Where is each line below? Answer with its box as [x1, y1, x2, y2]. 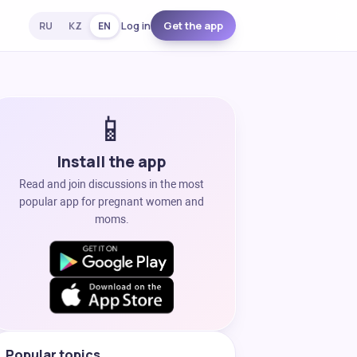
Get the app [163, 18, 223, 33]
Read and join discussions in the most [19, 178, 204, 190]
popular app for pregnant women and [19, 195, 204, 208]
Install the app [57, 151, 167, 172]
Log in [121, 18, 151, 33]
